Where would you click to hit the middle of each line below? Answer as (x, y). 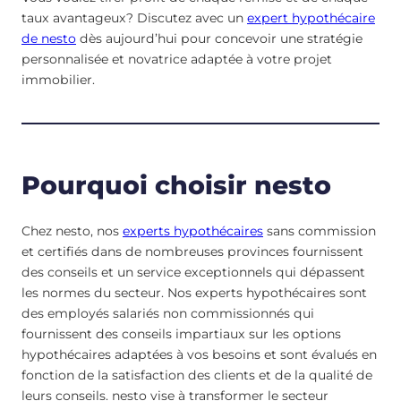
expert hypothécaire (311, 18)
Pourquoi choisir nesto (176, 185)
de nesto (49, 39)
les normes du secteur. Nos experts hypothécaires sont (194, 293)
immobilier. (58, 80)
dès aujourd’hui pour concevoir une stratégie (219, 39)
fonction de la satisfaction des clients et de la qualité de (197, 375)
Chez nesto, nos (72, 231)
